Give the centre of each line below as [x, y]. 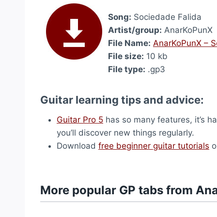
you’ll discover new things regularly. [125, 133]
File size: [126, 56]
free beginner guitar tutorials [154, 146]
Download [77, 146]
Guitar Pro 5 [80, 120]
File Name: [129, 43]
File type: [127, 69]
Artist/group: [135, 30]
